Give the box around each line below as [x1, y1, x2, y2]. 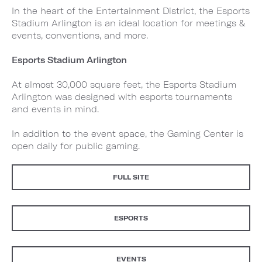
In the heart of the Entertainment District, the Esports [12, 5, 250, 16]
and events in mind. [12, 104, 99, 114]
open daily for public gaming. [12, 140, 140, 151]
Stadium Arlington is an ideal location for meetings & [12, 18, 245, 28]
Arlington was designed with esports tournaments [12, 91, 232, 102]
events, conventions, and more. [12, 30, 148, 40]
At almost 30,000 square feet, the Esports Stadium [12, 79, 236, 89]
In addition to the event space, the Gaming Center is [12, 128, 243, 139]
